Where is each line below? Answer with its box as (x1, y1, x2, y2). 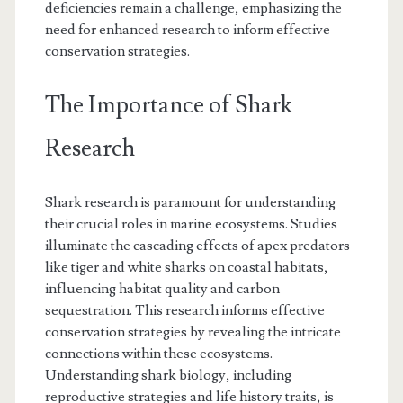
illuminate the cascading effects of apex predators (44, 236, 350, 255)
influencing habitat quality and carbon (44, 279, 280, 298)
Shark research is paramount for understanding (44, 193, 336, 211)
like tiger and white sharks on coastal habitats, (44, 257, 328, 276)
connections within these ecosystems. (44, 344, 273, 363)
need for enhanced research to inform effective (44, 20, 330, 39)
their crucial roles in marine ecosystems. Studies (44, 214, 337, 233)
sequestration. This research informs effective (44, 300, 325, 319)
